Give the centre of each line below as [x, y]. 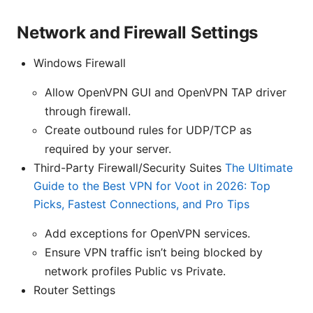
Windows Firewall [80, 63]
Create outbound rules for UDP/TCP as [148, 130]
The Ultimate [259, 168]
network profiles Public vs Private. [135, 271]
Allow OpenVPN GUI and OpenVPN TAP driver [166, 93]
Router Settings [74, 290]
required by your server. [108, 149]
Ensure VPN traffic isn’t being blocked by [154, 253]
